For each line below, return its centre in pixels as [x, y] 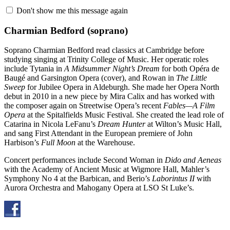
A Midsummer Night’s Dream [112, 69]
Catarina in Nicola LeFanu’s [51, 124]
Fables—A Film [189, 106]
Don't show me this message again [71, 11]
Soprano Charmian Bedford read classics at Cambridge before [104, 50]
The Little [191, 78]
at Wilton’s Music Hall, [184, 124]
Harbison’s [23, 143]
